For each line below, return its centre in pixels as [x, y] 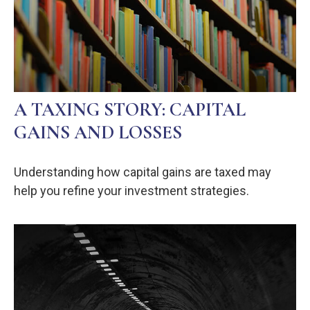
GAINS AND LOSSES [98, 132]
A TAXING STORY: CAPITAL [130, 109]
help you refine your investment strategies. [131, 190]
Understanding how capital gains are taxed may [143, 172]
